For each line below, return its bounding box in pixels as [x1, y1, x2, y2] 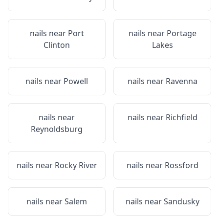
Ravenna [165, 76, 197, 87]
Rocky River [54, 160, 97, 171]
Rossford [164, 160, 198, 171]
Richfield [165, 112, 197, 123]
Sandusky [163, 196, 199, 207]
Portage [166, 28, 197, 39]
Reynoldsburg [31, 124, 83, 134]
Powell [64, 76, 88, 87]
